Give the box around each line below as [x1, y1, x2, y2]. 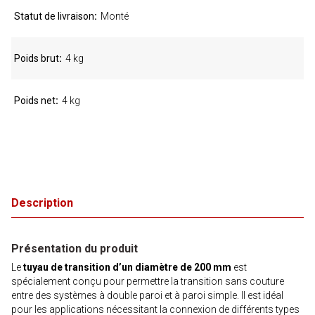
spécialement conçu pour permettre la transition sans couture [11, 276, 284, 287]
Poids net [14, 95, 56, 106]
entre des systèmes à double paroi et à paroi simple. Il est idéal [11, 290, 283, 301]
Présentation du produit [11, 242, 138, 255]
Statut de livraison [14, 11, 94, 22]
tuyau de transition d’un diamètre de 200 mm [23, 262, 231, 273]
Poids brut [14, 53, 59, 64]
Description [11, 196, 73, 210]
